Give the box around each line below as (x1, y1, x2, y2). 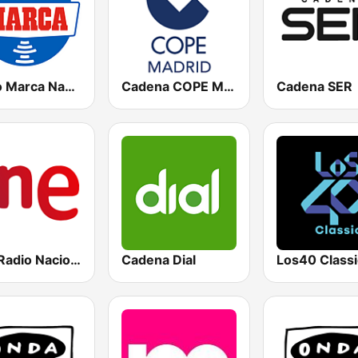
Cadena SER (276, 78, 352, 94)
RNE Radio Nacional (70, 251, 81, 268)
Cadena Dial (121, 251, 197, 268)
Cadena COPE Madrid (224, 78, 235, 94)
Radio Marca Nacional (65, 78, 75, 94)
